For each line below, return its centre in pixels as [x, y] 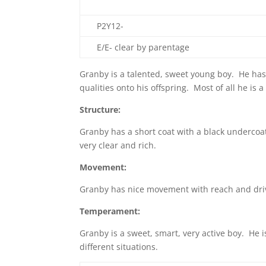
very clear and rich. [119, 145]
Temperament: [110, 211]
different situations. [119, 246]
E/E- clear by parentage [143, 47]
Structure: [100, 109]
